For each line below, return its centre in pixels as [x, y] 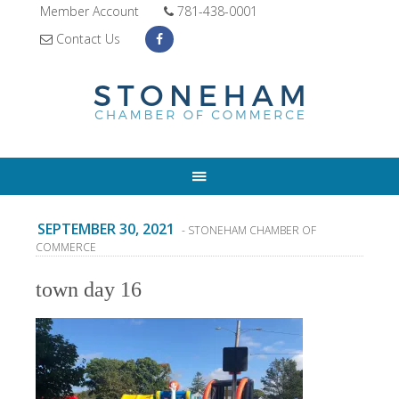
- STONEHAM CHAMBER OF [248, 230]
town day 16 [89, 289]
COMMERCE [66, 247]
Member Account [90, 11]
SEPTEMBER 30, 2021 [106, 229]
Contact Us [86, 39]
